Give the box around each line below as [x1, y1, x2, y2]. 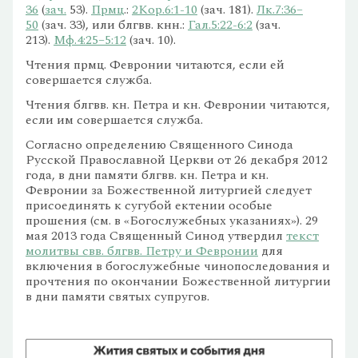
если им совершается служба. [26, 110, 203, 129]
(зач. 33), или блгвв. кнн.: [38, 15, 188, 34]
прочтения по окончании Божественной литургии [26, 272, 331, 291]
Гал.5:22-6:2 [188, 15, 253, 34]
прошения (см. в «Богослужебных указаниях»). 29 [26, 211, 318, 230]
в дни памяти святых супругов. [26, 287, 209, 306]
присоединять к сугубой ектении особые [26, 196, 272, 215]
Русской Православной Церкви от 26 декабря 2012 [26, 150, 328, 169]
